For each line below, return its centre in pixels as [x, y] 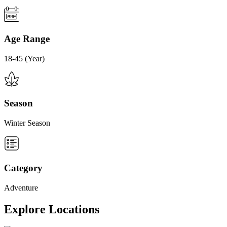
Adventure [21, 187]
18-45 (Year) [24, 58]
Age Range [27, 39]
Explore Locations [52, 209]
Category [23, 168]
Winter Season [27, 123]
